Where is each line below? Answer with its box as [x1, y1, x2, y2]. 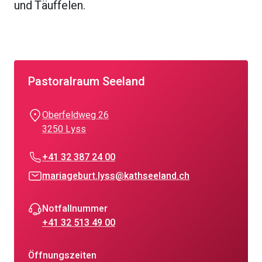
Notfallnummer [42, 202, 108, 216]
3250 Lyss [42, 122, 86, 136]
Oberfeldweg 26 [42, 108, 109, 122]
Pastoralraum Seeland [28, 73, 145, 90]
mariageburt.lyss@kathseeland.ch [42, 169, 189, 183]
